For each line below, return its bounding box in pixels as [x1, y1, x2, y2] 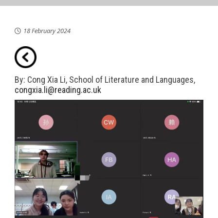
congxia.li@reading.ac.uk [15, 85, 101, 95]
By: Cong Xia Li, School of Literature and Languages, [15, 74, 195, 85]
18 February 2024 [23, 26, 71, 35]
